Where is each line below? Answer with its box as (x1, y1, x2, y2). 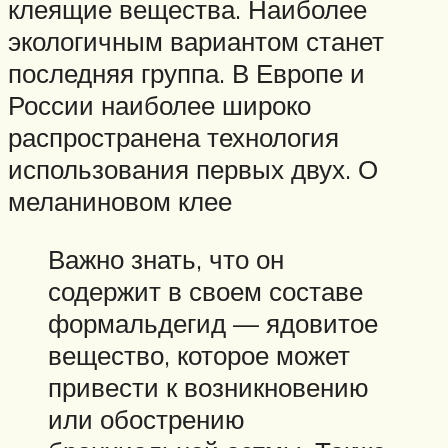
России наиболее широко (8, 88, 311, 121)
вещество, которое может (48, 338, 350, 371)
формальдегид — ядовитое (48, 306, 378, 339)
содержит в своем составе (48, 274, 363, 307)
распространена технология (8, 120, 339, 153)
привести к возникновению (48, 370, 369, 403)
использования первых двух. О (8, 152, 378, 185)
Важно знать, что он (48, 242, 284, 275)
